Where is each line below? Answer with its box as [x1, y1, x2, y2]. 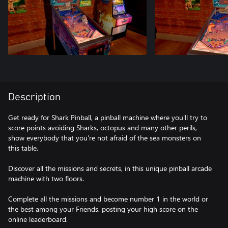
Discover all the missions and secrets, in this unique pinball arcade [8, 163, 212, 173]
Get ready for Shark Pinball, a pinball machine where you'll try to [8, 112, 207, 122]
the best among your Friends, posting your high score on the [8, 204, 198, 214]
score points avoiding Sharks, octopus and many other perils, [8, 123, 197, 132]
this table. [8, 143, 38, 153]
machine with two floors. [8, 174, 84, 183]
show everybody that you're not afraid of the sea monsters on [8, 133, 201, 142]
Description [8, 92, 61, 102]
